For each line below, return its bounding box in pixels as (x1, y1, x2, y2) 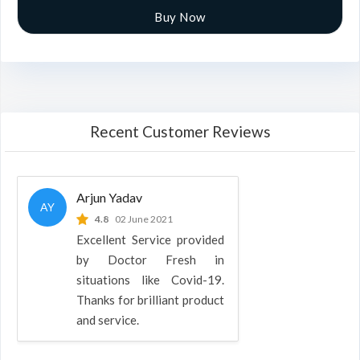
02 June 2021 (115, 213, 173, 225)
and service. (76, 313, 139, 327)
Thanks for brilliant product (76, 292, 224, 307)
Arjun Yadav (76, 190, 142, 205)
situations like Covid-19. (76, 272, 224, 287)
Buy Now (154, 10, 206, 24)
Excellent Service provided (76, 232, 224, 247)
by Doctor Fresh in (76, 252, 224, 267)
